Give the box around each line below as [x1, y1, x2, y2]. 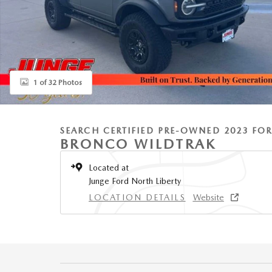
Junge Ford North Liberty [89, 176, 181, 186]
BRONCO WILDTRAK [60, 136, 217, 152]
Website [192, 192, 224, 202]
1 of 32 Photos [33, 78, 82, 87]
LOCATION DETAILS [89, 192, 186, 202]
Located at [89, 163, 129, 172]
